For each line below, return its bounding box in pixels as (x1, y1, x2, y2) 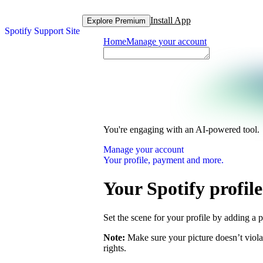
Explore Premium (86, 16, 146, 25)
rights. (103, 242, 126, 253)
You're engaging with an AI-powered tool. (103, 124, 259, 134)
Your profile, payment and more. (103, 155, 224, 165)
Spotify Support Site (5, 26, 80, 36)
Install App (150, 15, 191, 25)
